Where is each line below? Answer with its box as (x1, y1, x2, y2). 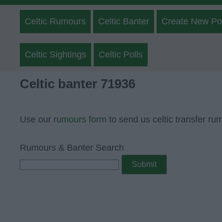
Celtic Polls (99, 50, 143, 59)
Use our (20, 114, 54, 124)
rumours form (54, 114, 107, 124)
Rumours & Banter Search (20, 143, 124, 153)
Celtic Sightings (25, 50, 86, 59)
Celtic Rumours (25, 16, 86, 26)
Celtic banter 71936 (20, 76, 135, 91)
